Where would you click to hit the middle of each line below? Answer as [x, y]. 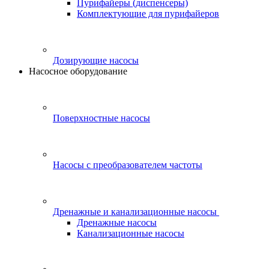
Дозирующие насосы [96, 60]
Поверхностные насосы [101, 118]
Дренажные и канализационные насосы [135, 212]
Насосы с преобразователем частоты [128, 165]
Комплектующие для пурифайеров [148, 14]
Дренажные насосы [117, 222]
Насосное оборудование [78, 71]
